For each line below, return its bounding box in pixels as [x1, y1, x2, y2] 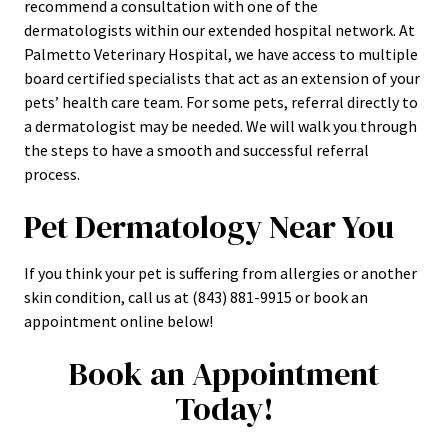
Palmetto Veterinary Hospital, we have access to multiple [24, 44, 418, 64]
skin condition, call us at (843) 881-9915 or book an [24, 287, 368, 307]
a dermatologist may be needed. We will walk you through [24, 116, 417, 136]
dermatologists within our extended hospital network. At [24, 20, 415, 40]
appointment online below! [24, 311, 213, 331]
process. [24, 164, 80, 184]
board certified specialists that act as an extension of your [24, 68, 420, 88]
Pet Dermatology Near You [24, 205, 394, 249]
